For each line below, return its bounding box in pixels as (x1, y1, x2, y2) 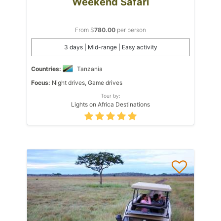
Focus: (31, 78, 50, 86)
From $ (75, 26, 94, 34)
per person (115, 26, 146, 34)
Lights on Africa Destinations (71, 100, 150, 108)
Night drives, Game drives (50, 78, 122, 86)
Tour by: (101, 92, 120, 99)
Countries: (31, 65, 61, 73)
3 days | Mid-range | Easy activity (64, 43, 157, 51)
